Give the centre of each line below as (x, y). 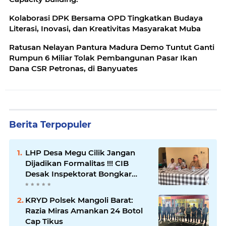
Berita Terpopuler (50, 125)
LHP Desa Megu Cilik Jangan (80, 153)
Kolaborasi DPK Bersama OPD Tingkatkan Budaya (106, 18)
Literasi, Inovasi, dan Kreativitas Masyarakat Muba (105, 29)
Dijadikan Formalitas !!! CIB (77, 163)
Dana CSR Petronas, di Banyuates (73, 69)
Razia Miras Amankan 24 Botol (84, 211)
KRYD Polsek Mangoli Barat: (79, 200)
